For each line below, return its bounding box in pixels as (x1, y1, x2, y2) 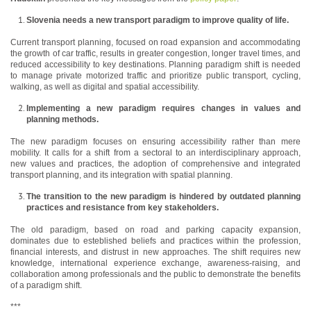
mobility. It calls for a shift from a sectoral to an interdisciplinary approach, (10, 148, 301, 158)
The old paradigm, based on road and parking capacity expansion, (10, 225, 301, 235)
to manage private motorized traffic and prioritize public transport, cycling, (10, 71, 301, 81)
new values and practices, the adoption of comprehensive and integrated (10, 159, 301, 169)
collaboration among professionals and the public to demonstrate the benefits (10, 269, 301, 280)
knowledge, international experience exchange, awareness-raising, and (10, 258, 301, 269)
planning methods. (26, 115, 99, 125)
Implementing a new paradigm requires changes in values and (26, 103, 301, 114)
